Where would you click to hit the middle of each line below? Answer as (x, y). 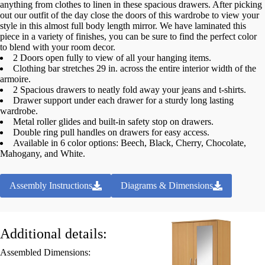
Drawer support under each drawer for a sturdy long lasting (123, 101)
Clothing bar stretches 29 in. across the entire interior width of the (135, 69)
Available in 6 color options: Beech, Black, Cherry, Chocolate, (130, 143)
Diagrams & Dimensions (167, 186)
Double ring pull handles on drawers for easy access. (111, 132)
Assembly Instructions (51, 186)
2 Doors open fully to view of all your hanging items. (112, 58)
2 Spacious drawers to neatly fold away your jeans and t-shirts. (130, 90)
